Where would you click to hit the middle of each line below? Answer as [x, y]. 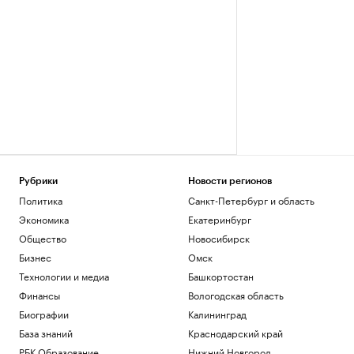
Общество [43, 237]
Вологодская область [235, 294]
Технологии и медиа [64, 275]
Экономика [44, 218]
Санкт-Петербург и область [251, 200]
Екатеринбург [219, 218]
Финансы [40, 294]
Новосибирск [218, 237]
